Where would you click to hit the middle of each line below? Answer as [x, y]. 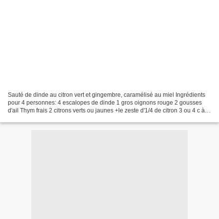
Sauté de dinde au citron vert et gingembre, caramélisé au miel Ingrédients [107, 95]
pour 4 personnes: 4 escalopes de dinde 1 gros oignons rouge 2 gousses [105, 102]
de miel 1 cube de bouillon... [45, 118]
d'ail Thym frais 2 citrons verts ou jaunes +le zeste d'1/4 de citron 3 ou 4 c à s [109, 110]
